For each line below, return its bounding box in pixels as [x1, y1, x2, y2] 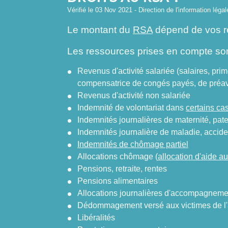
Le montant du [67, 24, 133, 36]
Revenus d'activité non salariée [77, 91, 190, 100]
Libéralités [77, 213, 115, 222]
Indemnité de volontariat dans [77, 103, 186, 112]
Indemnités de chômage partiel [77, 139, 188, 149]
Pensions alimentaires [77, 176, 158, 185]
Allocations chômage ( [77, 152, 158, 161]
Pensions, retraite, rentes [77, 164, 167, 173]
